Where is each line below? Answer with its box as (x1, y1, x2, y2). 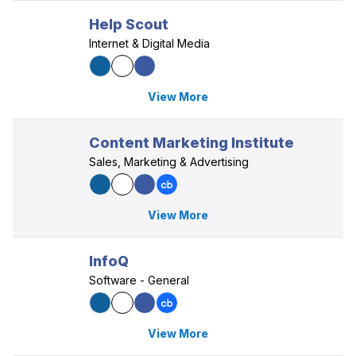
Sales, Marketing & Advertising (89, 155, 249, 168)
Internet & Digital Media (89, 37, 210, 50)
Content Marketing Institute (89, 134, 294, 151)
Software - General (89, 273, 189, 287)
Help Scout (89, 16, 168, 33)
